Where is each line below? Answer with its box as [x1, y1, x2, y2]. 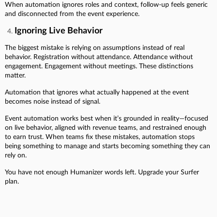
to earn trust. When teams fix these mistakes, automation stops [5, 134, 195, 141]
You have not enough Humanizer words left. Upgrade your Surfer [5, 169, 199, 176]
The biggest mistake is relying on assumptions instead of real [5, 45, 185, 52]
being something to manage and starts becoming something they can [5, 143, 210, 150]
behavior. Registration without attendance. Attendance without [5, 54, 193, 61]
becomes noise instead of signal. [5, 98, 100, 106]
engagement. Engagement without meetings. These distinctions [5, 63, 193, 70]
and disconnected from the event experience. [5, 11, 139, 18]
